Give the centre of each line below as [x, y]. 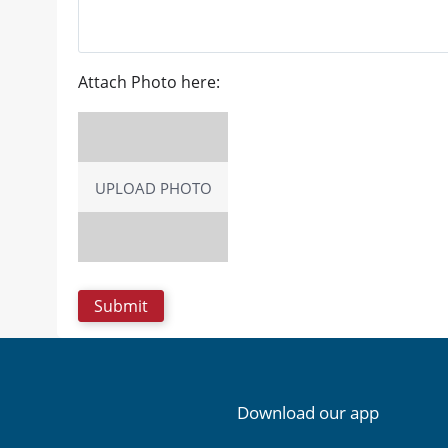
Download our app [307, 413]
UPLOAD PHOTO [153, 188]
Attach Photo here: [149, 82]
